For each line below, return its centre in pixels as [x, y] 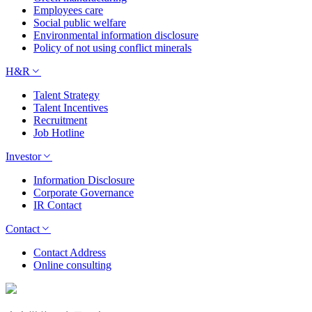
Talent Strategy [67, 95]
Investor [23, 157]
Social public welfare [80, 23]
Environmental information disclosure [116, 36]
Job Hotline [59, 133]
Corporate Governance [84, 193]
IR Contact [57, 205]
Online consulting [72, 265]
